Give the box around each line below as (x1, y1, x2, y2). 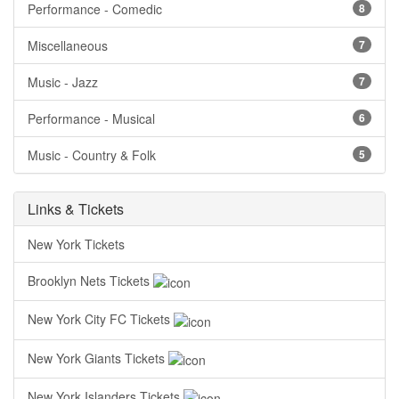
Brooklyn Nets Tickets (28, 272, 153, 289)
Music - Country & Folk (28, 146, 156, 164)
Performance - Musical (28, 110, 155, 127)
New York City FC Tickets (28, 310, 174, 329)
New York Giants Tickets (28, 348, 168, 367)
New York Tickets (28, 235, 125, 253)
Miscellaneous (28, 37, 108, 54)
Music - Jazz (28, 73, 98, 91)
